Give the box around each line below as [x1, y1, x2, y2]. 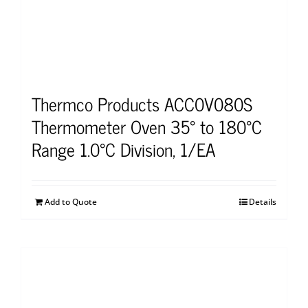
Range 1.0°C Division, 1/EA [32, 133, 215, 164]
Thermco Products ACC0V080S [32, 88, 252, 118]
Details [249, 195, 276, 208]
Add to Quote [45, 195, 97, 208]
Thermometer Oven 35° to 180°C [32, 111, 262, 141]
